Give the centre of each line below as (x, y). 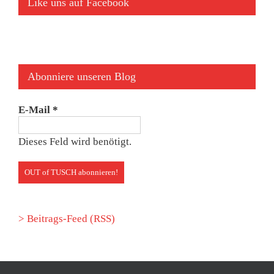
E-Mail (35, 109)
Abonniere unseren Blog (82, 76)
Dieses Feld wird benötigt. (75, 141)
